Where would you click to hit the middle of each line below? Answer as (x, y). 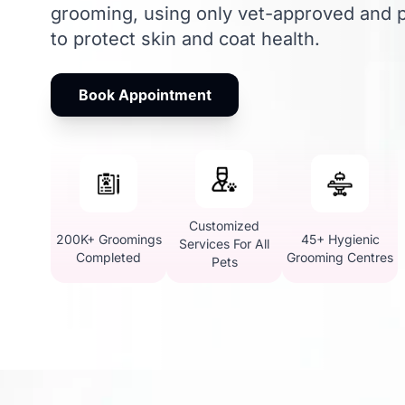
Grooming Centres (340, 257)
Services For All (224, 244)
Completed (108, 257)
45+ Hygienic (340, 239)
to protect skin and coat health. (185, 39)
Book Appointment (145, 95)
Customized (224, 226)
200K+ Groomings (108, 239)
